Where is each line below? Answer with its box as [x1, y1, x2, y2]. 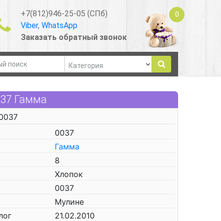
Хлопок [55, 169, 83, 179]
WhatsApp [41, 20, 77, 30]
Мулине [55, 197, 84, 207]
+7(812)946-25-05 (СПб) [20, 8, 108, 18]
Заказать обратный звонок [20, 32, 127, 42]
